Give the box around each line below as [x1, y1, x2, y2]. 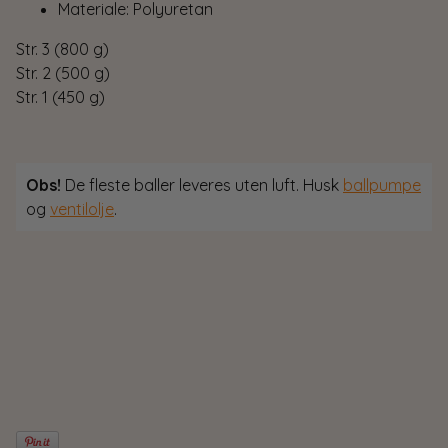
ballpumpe [343, 174, 421, 195]
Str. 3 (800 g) [16, 38, 109, 59]
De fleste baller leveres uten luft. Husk [65, 174, 343, 195]
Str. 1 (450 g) [16, 86, 105, 107]
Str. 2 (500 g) [16, 62, 110, 83]
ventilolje [50, 198, 114, 219]
